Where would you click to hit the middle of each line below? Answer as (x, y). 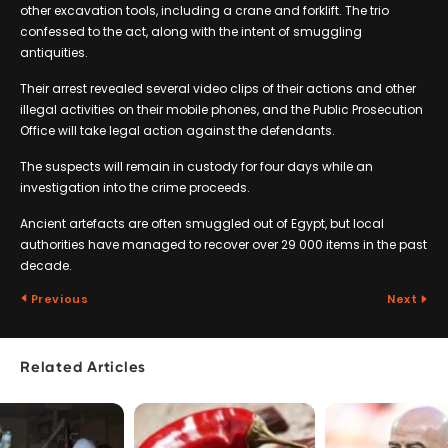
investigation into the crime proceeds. (135, 187)
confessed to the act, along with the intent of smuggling (191, 31)
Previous (58, 298)
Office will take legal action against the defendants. (177, 130)
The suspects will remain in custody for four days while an (196, 166)
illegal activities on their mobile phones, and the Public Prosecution (221, 109)
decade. (46, 265)
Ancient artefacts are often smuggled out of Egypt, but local (202, 223)
